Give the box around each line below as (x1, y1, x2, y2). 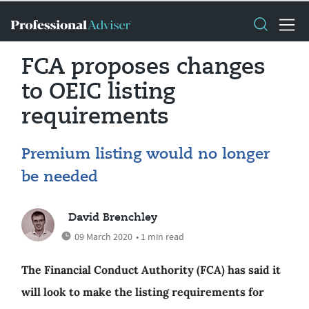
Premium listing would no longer (21, 147, 270, 162)
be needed (21, 170, 98, 185)
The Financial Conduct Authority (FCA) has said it (21, 263, 281, 277)
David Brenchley (68, 212, 157, 223)
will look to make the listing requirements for (21, 285, 264, 299)
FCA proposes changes (21, 57, 266, 79)
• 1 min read (136, 230, 184, 243)
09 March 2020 (74, 230, 132, 243)
